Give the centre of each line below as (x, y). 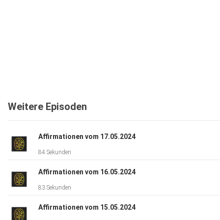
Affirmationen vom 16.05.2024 (87, 172)
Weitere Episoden (47, 107)
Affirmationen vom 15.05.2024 (87, 207)
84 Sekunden (55, 152)
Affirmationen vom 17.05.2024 (87, 137)
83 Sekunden (55, 188)
